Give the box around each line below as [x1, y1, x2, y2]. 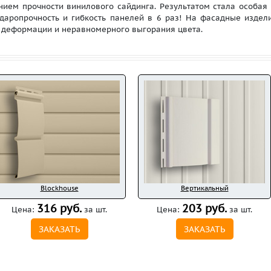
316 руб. [37, 201, 82, 215]
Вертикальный [180, 184, 229, 192]
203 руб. [182, 201, 227, 215]
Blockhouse [40, 184, 79, 192]
